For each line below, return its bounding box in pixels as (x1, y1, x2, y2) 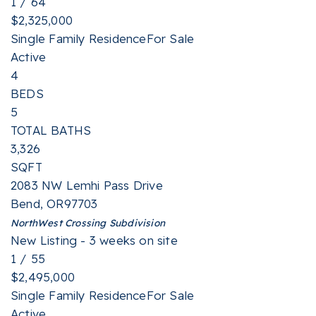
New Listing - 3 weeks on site (11, 233, 178, 248)
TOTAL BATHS (11, 123, 92, 138)
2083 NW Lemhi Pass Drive (11, 178, 163, 193)
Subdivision (106, 217, 166, 229)
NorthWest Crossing (11, 217, 107, 229)
